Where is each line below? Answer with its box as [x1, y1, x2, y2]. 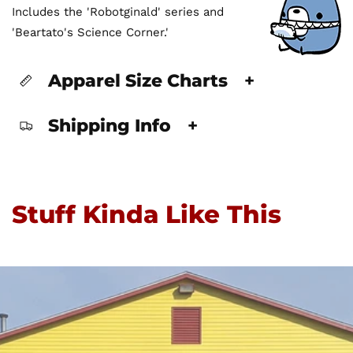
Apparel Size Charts [48, 70, 232, 91]
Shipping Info [48, 115, 176, 136]
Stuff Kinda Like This [12, 199, 281, 229]
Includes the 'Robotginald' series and [12, 5, 224, 19]
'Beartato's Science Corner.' [12, 25, 169, 39]
